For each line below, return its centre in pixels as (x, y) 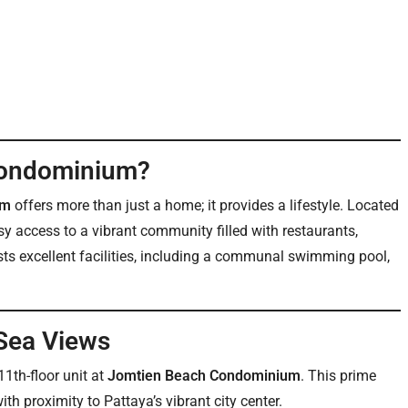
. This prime (338, 376)
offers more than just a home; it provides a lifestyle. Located (205, 205)
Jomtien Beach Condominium (204, 376)
